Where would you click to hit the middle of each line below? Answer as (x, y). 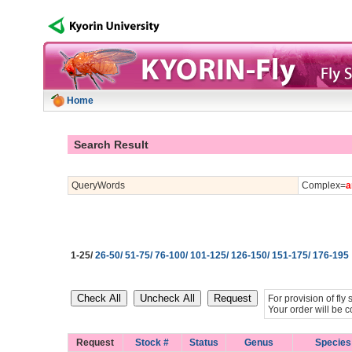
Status (203, 343)
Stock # (152, 343)
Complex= (323, 185)
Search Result (109, 145)
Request (95, 343)
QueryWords (98, 185)
